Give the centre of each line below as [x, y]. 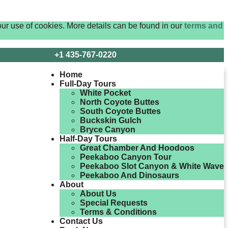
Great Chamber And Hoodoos [137, 148]
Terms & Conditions [118, 212]
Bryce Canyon [108, 130]
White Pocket [105, 93]
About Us [98, 194]
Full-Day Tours [88, 84]
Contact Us [81, 221]
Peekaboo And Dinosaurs [130, 175]
